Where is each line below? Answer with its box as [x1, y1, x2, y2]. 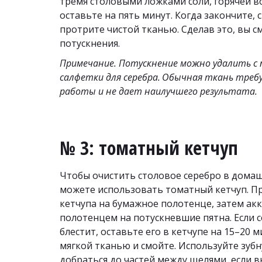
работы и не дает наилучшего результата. [60, 85, 257, 98]
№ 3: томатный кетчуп [60, 135, 238, 160]
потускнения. [60, 37, 120, 50]
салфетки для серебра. [60, 71, 160, 84]
